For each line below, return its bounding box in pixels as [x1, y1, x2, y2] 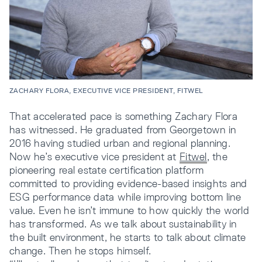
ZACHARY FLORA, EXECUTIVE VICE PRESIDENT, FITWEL [9, 87, 203, 95]
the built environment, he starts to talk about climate [9, 231, 246, 243]
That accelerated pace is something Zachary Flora [9, 110, 237, 122]
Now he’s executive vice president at [9, 150, 180, 163]
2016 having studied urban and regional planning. [9, 137, 230, 149]
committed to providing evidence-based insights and [9, 177, 247, 189]
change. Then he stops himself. [9, 244, 151, 257]
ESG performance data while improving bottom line [9, 191, 241, 203]
